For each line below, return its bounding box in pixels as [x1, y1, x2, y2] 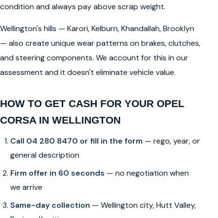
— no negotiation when [104, 167, 189, 178]
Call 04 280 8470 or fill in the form [10, 135, 143, 146]
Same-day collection [10, 200, 90, 210]
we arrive [10, 182, 42, 192]
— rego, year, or [142, 135, 200, 146]
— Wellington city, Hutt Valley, [90, 200, 196, 210]
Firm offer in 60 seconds [10, 167, 105, 178]
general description [10, 149, 79, 160]
